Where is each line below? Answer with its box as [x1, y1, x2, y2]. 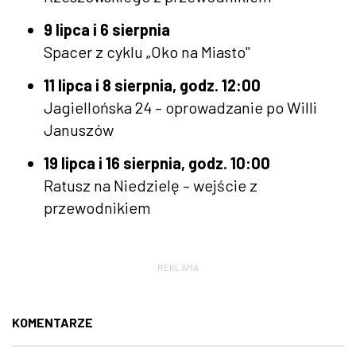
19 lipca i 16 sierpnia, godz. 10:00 [44, 153, 270, 172]
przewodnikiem [44, 197, 151, 217]
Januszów [44, 119, 114, 139]
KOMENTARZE [12, 314, 93, 330]
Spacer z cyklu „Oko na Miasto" [44, 41, 250, 61]
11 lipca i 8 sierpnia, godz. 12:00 [44, 75, 261, 95]
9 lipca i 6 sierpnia [44, 19, 170, 39]
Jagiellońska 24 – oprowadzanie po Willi [44, 97, 317, 117]
